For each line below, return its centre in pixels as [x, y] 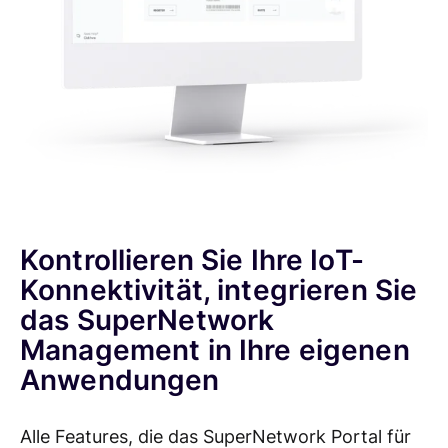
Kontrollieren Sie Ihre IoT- [192, 259]
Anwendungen [120, 379]
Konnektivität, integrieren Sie [219, 289]
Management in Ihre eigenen [215, 349]
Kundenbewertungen [99, 58]
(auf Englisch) [75, 34]
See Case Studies [88, 16]
